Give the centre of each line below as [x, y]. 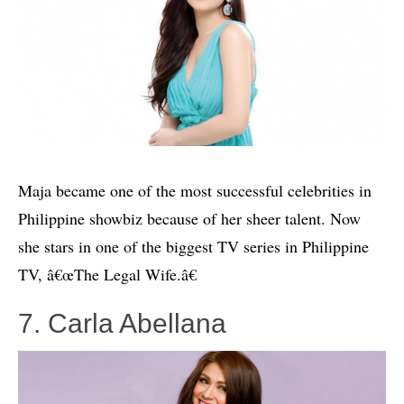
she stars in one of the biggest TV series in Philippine [193, 247]
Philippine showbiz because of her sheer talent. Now [189, 219]
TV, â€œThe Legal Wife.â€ [107, 275]
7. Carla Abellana [122, 324]
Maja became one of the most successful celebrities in [195, 191]
